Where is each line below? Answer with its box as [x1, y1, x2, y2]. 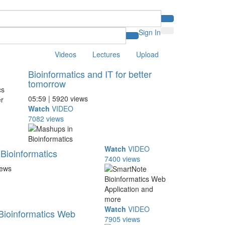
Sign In [139, 27, 161, 37]
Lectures [92, 49, 120, 59]
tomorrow [28, 77, 66, 90]
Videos [55, 49, 76, 59]
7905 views [104, 214, 141, 224]
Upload [136, 49, 159, 59]
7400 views [104, 154, 141, 164]
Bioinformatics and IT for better [28, 67, 152, 80]
